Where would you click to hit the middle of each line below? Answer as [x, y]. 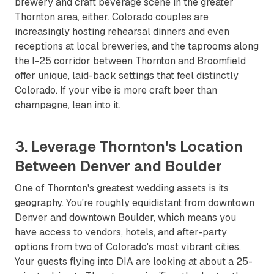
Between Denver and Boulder [118, 166]
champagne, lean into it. [68, 105]
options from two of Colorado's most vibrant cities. [128, 247]
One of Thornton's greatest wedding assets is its [122, 188]
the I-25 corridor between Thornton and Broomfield [130, 61]
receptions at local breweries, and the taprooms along [137, 46]
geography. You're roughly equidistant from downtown [135, 203]
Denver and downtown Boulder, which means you [125, 217]
